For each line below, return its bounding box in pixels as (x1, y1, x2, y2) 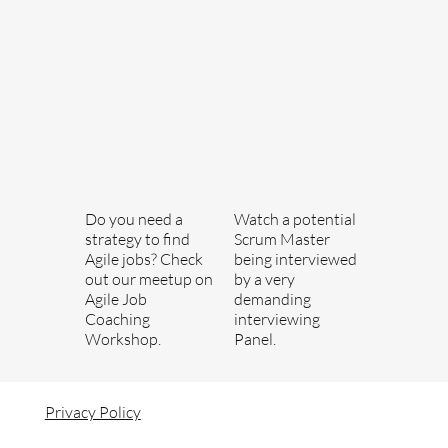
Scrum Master (233, 229, 330, 250)
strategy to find (84, 229, 190, 250)
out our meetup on (84, 269, 213, 290)
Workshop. (84, 329, 161, 350)
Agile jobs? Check (84, 249, 203, 270)
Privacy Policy (44, 402, 141, 423)
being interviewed (233, 249, 357, 270)
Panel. (233, 329, 276, 350)
